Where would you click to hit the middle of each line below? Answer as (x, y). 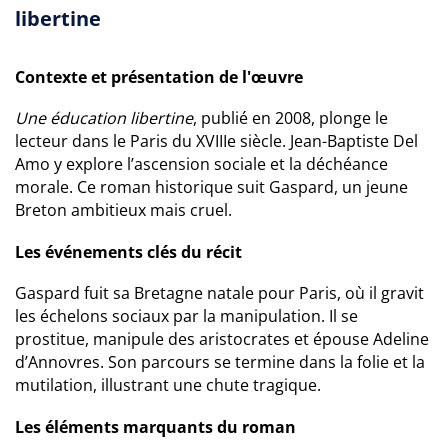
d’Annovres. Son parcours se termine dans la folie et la (220, 362)
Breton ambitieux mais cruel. (123, 210)
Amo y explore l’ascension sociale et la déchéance (201, 164)
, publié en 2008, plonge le (290, 118)
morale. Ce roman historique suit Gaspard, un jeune (211, 187)
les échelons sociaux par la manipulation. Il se (186, 316)
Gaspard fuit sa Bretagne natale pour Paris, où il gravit (219, 293)
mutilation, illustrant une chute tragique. (168, 385)
